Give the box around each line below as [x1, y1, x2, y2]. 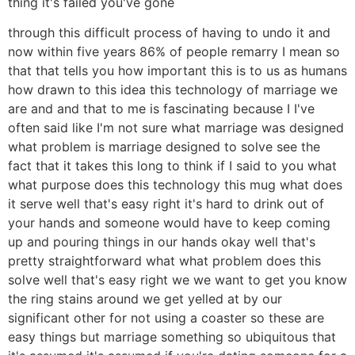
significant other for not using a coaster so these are [8, 310, 324, 326]
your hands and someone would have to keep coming [8, 215, 330, 231]
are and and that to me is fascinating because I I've [8, 101, 315, 117]
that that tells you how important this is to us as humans [8, 63, 347, 79]
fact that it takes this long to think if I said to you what [8, 158, 337, 174]
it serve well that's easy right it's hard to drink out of [8, 196, 324, 212]
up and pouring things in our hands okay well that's [8, 234, 315, 250]
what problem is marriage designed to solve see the [8, 139, 320, 155]
